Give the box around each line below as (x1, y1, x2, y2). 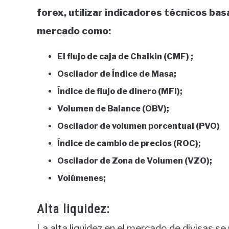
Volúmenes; (57, 173, 106, 184)
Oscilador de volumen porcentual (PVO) (57, 121, 220, 131)
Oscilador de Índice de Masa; (57, 69, 176, 79)
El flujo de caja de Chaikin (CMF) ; (57, 52, 193, 62)
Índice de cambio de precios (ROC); (57, 139, 201, 149)
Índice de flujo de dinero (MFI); (57, 86, 182, 97)
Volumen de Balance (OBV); (57, 104, 169, 114)
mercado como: (37, 25, 111, 37)
